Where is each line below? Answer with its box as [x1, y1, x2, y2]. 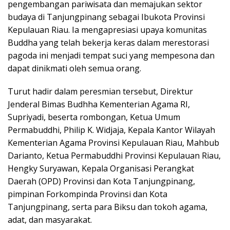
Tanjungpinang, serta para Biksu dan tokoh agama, [8, 201, 207, 213]
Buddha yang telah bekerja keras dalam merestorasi [8, 37, 209, 48]
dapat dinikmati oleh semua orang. [8, 63, 141, 74]
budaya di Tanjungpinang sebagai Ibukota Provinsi [8, 11, 205, 23]
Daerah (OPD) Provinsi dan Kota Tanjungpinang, [8, 176, 195, 187]
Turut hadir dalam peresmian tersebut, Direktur [8, 86, 193, 97]
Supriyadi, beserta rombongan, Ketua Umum [8, 111, 180, 123]
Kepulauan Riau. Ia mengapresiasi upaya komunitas [8, 24, 207, 35]
